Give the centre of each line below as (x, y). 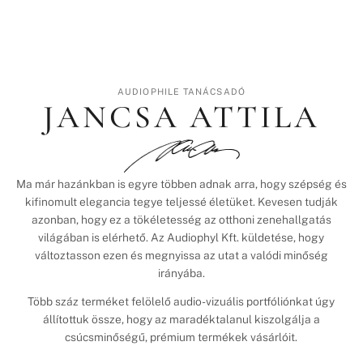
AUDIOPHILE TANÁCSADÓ (181, 92)
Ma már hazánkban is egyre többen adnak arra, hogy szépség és (181, 184)
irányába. (181, 273)
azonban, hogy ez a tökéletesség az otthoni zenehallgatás (181, 219)
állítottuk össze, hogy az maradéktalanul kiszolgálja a (181, 320)
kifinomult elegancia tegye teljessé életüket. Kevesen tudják (181, 201)
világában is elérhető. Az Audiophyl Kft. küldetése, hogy (181, 237)
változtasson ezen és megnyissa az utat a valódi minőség (181, 255)
